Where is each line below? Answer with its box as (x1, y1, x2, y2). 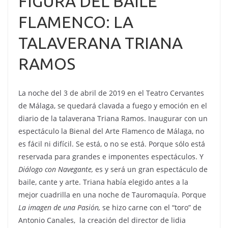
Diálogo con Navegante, (18, 164, 93, 174)
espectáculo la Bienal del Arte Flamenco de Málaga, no (18, 126, 204, 136)
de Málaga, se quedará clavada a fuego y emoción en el (18, 101, 207, 110)
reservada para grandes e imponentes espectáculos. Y (18, 152, 204, 161)
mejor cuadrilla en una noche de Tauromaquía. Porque (18, 190, 206, 199)
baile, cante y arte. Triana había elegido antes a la (18, 177, 188, 187)
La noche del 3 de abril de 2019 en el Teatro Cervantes (18, 88, 204, 98)
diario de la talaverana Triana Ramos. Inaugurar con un (18, 113, 208, 123)
